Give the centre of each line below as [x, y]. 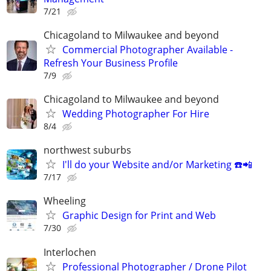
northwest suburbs [87, 150]
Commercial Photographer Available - [148, 49]
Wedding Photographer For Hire [136, 114]
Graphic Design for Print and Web [139, 216]
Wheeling [65, 201]
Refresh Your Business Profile [111, 63]
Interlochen [70, 252]
